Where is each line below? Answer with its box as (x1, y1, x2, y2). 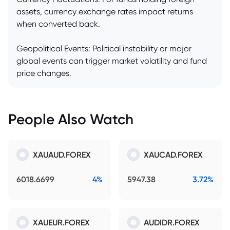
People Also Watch (8, 110, 133, 128)
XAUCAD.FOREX (144, 149, 203, 160)
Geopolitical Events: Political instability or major (16, 44, 191, 54)
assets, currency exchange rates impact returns (16, 7, 193, 17)
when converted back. (16, 19, 100, 29)
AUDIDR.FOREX (144, 217, 200, 228)
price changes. (16, 68, 71, 79)
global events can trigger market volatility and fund (16, 56, 207, 66)
